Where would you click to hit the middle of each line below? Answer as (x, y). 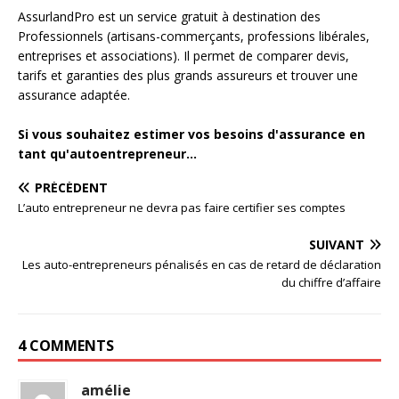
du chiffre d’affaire (331, 282)
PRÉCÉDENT (71, 187)
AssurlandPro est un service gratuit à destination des (169, 16)
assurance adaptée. (74, 95)
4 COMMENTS (66, 346)
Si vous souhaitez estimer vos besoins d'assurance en (191, 134)
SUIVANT (337, 244)
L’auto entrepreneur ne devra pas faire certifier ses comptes (182, 208)
